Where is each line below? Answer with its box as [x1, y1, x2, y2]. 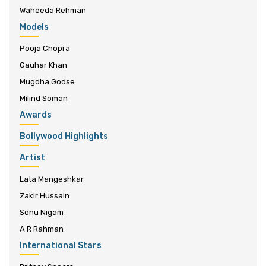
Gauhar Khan [20, 60, 67, 69]
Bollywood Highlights [20, 131, 108, 141]
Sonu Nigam [20, 207, 64, 217]
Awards [20, 109, 52, 120]
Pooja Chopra [20, 43, 70, 53]
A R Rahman [20, 224, 64, 233]
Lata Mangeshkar [20, 174, 84, 183]
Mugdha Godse [20, 77, 75, 86]
